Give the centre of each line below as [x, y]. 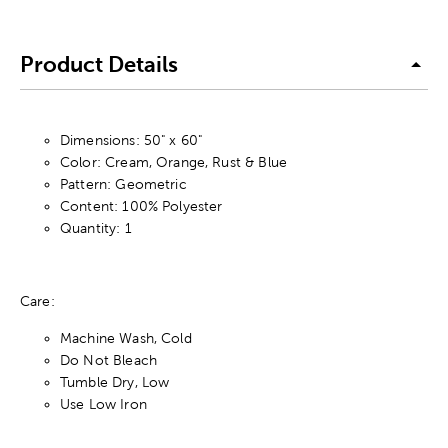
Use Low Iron [103, 403]
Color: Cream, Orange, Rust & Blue [173, 161]
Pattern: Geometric [123, 183]
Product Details [99, 65]
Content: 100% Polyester [141, 205]
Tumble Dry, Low [115, 381]
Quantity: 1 [96, 227]
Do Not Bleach [108, 359]
